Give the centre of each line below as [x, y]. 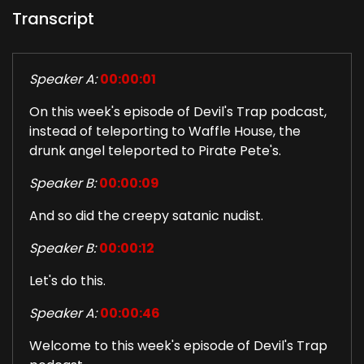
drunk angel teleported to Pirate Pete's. [155, 151]
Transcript [53, 19]
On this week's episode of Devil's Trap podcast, [178, 112]
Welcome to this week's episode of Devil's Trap [178, 346]
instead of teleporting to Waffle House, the [165, 132]
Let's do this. [67, 281]
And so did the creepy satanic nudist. [146, 216]
